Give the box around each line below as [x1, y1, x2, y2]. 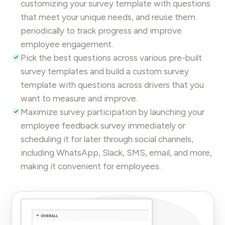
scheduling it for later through [20, 134, 135, 145]
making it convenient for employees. [20, 161, 161, 172]
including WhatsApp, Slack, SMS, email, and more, [20, 148, 212, 158]
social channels [134, 134, 191, 145]
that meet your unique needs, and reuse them [20, 12, 195, 23]
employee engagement [20, 39, 111, 50]
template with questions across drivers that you [20, 80, 204, 90]
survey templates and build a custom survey [20, 66, 189, 77]
